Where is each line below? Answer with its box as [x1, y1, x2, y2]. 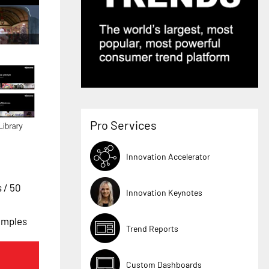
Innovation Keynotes [126, 187, 203, 198]
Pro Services [90, 118, 157, 133]
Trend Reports [126, 223, 179, 234]
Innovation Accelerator [126, 151, 211, 162]
